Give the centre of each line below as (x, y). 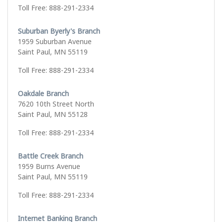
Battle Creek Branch (51, 156)
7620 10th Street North (56, 104)
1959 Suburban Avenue (55, 42)
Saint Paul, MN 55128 (53, 114)
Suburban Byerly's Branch (59, 31)
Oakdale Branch (43, 94)
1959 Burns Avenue (49, 166)
